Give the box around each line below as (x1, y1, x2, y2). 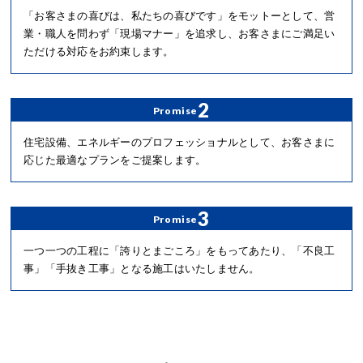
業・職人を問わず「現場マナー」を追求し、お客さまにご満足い (23, 28, 335, 41)
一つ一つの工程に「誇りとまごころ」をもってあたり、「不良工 (23, 245, 335, 258)
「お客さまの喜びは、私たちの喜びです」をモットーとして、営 (23, 10, 335, 23)
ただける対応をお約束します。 (23, 45, 174, 58)
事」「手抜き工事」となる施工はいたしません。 (23, 263, 260, 275)
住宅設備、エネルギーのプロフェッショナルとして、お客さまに (23, 136, 335, 149)
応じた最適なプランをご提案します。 (23, 154, 207, 167)
